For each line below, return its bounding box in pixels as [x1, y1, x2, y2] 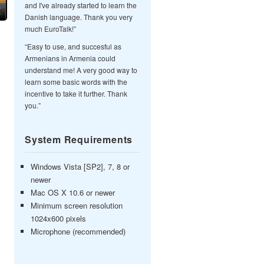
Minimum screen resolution [31, 200, 123, 211]
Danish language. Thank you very [25, 12, 133, 22]
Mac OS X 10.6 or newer [31, 187, 115, 198]
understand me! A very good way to [25, 65, 137, 75]
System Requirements [25, 133, 133, 146]
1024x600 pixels [31, 213, 86, 224]
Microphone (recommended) [31, 226, 126, 237]
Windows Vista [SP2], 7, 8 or [31, 161, 130, 172]
